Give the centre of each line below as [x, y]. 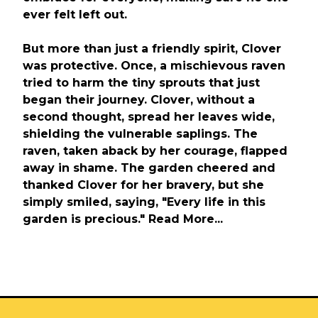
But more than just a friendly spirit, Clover [152, 49]
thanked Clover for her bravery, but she [143, 185]
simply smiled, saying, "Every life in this [144, 202]
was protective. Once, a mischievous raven [154, 66]
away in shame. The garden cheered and [149, 168]
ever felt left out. [75, 15]
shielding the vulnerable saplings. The [140, 134]
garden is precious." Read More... [123, 219]
